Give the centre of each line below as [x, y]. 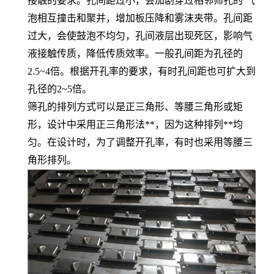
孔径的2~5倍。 [60, 89]
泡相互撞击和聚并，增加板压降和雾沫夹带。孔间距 [140, 18]
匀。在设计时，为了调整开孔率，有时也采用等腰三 [140, 142]
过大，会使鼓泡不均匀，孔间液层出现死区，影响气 [140, 35]
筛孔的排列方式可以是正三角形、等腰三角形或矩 [135, 106]
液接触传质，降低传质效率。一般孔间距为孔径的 [135, 53]
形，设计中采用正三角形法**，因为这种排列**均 [135, 124]
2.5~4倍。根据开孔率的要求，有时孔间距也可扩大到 [142, 71]
